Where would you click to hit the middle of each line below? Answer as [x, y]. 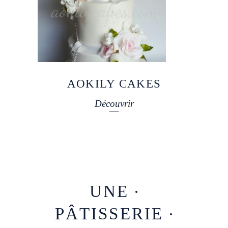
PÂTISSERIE [109, 213]
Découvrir [114, 103]
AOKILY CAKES [114, 84]
